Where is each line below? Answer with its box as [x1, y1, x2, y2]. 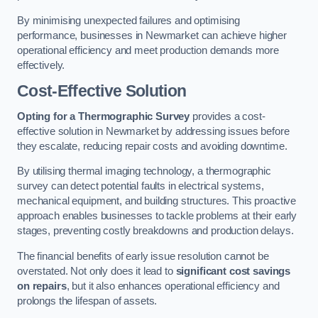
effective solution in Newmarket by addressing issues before [17, 125, 290, 137]
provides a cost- [190, 110, 265, 122]
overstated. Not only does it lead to [17, 265, 176, 277]
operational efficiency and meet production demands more [17, 44, 280, 56]
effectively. [17, 59, 65, 71]
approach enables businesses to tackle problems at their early [17, 210, 297, 222]
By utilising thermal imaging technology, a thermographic [17, 165, 271, 177]
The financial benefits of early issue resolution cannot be [17, 250, 269, 262]
